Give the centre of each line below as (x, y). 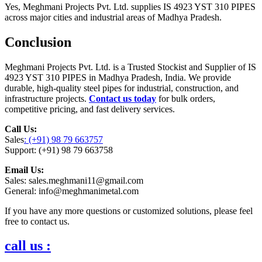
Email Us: (24, 170)
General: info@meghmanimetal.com (72, 191)
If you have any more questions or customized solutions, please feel (129, 211)
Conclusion (38, 42)
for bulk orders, (186, 98)
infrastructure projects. (47, 98)
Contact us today (123, 98)
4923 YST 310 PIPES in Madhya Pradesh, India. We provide (118, 77)
